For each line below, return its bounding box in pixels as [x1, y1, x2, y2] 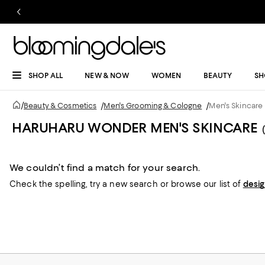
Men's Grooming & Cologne [104, 101, 202, 110]
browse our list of [169, 179, 243, 189]
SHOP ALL [28, 71, 63, 80]
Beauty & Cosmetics [24, 101, 97, 110]
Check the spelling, [9, 179, 90, 189]
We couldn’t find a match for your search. [9, 162, 201, 173]
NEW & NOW [85, 71, 130, 80]
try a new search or [89, 179, 169, 189]
